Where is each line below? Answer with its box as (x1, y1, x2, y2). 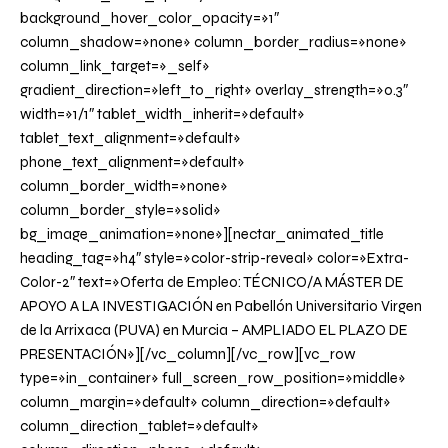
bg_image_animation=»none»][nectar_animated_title (20, 225, 384, 244)
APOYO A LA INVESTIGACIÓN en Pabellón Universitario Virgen (20, 297, 422, 316)
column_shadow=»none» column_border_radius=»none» (20, 33, 407, 52)
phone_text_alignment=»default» (20, 153, 245, 172)
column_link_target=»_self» (20, 57, 210, 76)
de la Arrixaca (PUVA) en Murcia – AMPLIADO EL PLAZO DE (20, 321, 408, 340)
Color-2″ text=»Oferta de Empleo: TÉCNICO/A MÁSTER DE (20, 273, 404, 292)
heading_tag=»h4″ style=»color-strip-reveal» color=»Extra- (20, 249, 409, 268)
